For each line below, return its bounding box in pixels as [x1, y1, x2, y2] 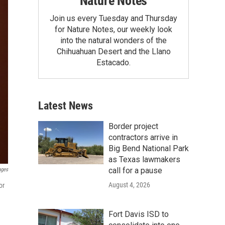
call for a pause [108, 165, 162, 175]
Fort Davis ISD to [108, 209, 169, 219]
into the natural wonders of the [60, 35, 167, 45]
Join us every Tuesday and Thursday [50, 13, 177, 23]
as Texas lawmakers [108, 154, 180, 164]
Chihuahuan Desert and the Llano [56, 46, 171, 56]
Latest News [38, 99, 93, 112]
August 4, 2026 [108, 180, 150, 189]
